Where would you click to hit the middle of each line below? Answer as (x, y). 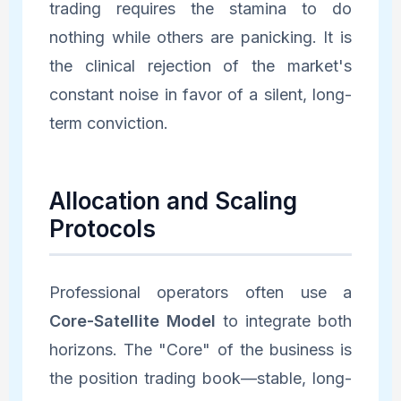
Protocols (102, 228)
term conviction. (108, 123)
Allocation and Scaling (173, 200)
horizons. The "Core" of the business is (200, 349)
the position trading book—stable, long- (200, 378)
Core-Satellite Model (132, 320)
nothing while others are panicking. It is (200, 37)
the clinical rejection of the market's (200, 65)
